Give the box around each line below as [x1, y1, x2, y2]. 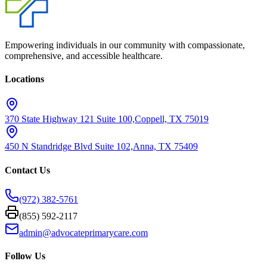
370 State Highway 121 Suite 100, [5, 114, 135, 125]
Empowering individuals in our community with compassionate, [5, 39, 245, 50]
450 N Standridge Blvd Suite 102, [5, 141, 133, 152]
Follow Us [5, 251, 45, 262]
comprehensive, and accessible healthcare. [5, 50, 163, 61]
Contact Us [5, 164, 50, 175]
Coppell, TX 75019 [135, 114, 209, 125]
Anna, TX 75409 [133, 141, 198, 152]
